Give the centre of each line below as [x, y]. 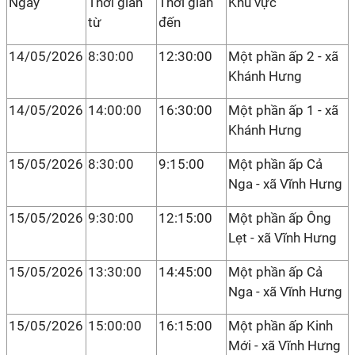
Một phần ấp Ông [280, 218]
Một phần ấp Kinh [281, 326]
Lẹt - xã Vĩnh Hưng [282, 238]
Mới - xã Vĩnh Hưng [284, 345]
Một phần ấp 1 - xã [283, 110]
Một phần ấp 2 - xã [283, 56]
